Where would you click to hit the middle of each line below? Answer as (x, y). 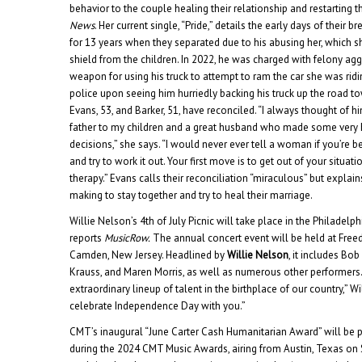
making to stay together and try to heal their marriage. (192, 196)
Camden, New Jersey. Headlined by (149, 255)
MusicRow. (128, 238)
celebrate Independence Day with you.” (158, 306)
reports (87, 238)
